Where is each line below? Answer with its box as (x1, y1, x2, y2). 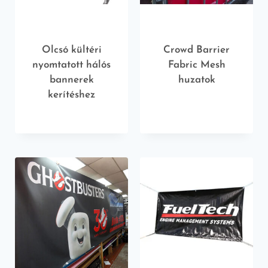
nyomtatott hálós (32, 59, 111, 70)
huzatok (178, 74, 215, 85)
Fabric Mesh (167, 59, 226, 70)
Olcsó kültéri (41, 44, 102, 55)
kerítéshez (48, 89, 95, 100)
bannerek (49, 74, 94, 85)
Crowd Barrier (163, 44, 230, 55)
